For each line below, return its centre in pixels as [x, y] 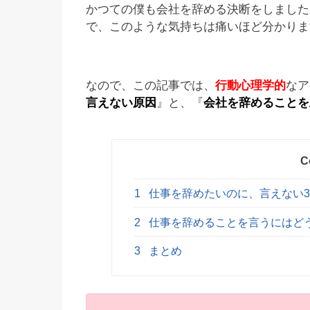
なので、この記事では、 [151, 85]
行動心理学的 [250, 85]
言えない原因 [121, 103]
